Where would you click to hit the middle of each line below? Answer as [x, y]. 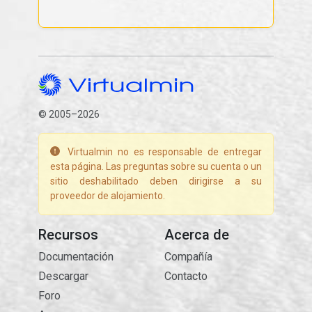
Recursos [68, 235]
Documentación [76, 257]
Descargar [63, 276]
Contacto [186, 276]
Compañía [188, 257]
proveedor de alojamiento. [107, 196]
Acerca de [197, 235]
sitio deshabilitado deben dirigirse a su [156, 181]
